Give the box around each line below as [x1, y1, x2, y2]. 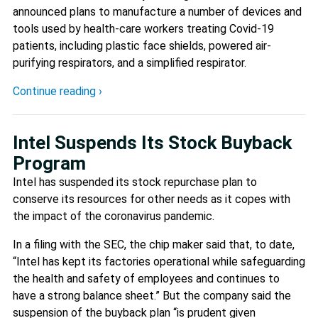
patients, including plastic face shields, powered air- [13, 38, 271, 53]
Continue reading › [13, 84, 102, 98]
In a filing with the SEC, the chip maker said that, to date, [13, 237, 295, 251]
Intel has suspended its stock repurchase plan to [13, 175, 257, 189]
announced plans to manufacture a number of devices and [13, 4, 302, 18]
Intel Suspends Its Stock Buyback [13, 131, 292, 153]
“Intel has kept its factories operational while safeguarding [13, 254, 305, 268]
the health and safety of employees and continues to [13, 271, 280, 285]
